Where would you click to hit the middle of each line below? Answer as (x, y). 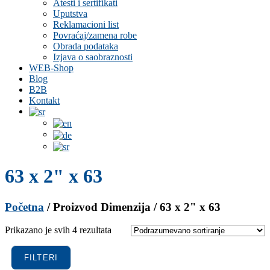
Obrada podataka (86, 46)
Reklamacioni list (86, 24)
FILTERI (41, 258)
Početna (24, 207)
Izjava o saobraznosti (93, 57)
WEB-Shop (51, 67)
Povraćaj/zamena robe (95, 35)
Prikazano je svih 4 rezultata (58, 230)
